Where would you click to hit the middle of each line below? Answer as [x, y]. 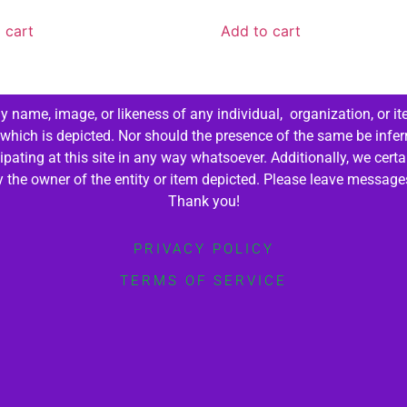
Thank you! [203, 202]
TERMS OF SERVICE [203, 281]
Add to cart [261, 31]
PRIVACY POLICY [203, 249]
